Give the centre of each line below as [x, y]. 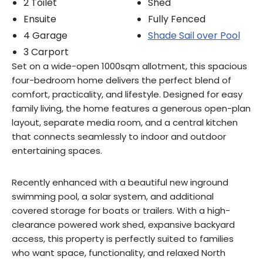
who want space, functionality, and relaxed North [119, 253]
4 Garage [45, 36]
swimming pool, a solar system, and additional [113, 197]
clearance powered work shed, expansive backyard [123, 225]
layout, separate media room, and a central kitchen [125, 123]
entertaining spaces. [57, 151]
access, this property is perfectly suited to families [123, 239]
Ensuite [40, 19]
